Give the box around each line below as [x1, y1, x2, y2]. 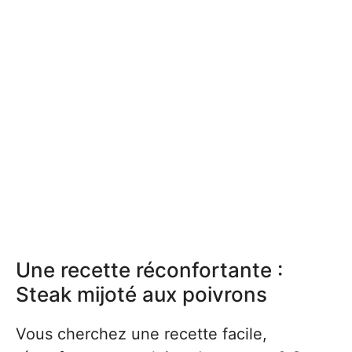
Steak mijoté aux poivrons [16, 282, 267, 306]
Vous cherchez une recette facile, [16, 324, 267, 343]
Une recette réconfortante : [16, 258, 283, 282]
